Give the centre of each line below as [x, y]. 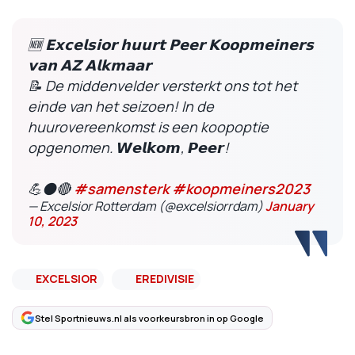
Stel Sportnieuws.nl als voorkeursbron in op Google [149, 318]
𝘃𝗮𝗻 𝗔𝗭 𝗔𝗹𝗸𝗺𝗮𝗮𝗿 [90, 65]
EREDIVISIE [165, 279]
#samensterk [121, 189]
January [290, 206]
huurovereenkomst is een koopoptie [148, 127]
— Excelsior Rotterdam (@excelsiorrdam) [147, 206]
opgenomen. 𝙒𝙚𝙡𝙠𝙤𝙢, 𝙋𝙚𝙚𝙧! [128, 147]
